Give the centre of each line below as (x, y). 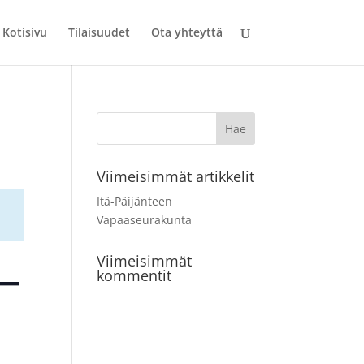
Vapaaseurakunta (145, 220)
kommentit (134, 275)
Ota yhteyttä (186, 32)
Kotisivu (24, 32)
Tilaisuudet (99, 32)
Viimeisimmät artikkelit (176, 176)
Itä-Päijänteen (135, 201)
